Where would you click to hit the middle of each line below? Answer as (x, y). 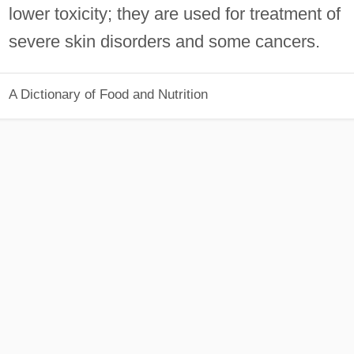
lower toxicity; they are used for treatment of (174, 13)
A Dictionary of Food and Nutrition (108, 94)
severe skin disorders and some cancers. (164, 41)
